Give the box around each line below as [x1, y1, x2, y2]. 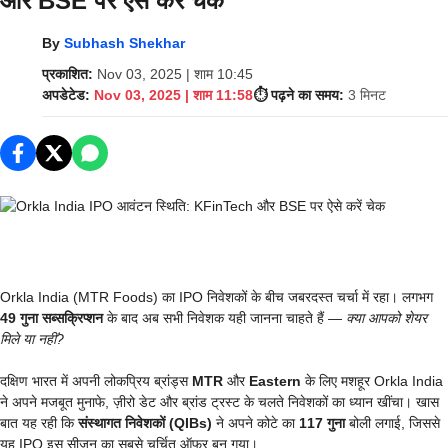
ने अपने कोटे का [212, 415, 299, 431]
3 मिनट [348, 87, 386, 103]
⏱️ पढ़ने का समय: [253, 87, 344, 103]
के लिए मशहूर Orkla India [301, 373, 443, 389]
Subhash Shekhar [64, 35, 185, 51]
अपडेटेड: [42, 87, 90, 103]
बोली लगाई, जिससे [345, 415, 440, 431]
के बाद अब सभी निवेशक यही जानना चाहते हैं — [103, 310, 346, 326]
